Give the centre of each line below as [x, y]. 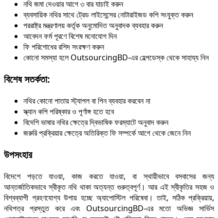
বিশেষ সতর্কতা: [27, 79]
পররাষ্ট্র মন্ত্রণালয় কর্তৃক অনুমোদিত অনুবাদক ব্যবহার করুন [93, 25]
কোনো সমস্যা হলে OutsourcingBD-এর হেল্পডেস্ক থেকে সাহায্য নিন [116, 57]
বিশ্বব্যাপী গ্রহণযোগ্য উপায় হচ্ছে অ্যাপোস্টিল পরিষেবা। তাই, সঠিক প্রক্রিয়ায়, [109, 197]
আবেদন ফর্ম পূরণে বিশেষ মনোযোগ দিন [70, 36]
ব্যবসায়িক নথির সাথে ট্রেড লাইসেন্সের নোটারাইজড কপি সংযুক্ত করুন [108, 14]
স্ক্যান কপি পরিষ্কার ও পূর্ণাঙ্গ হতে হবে [69, 111]
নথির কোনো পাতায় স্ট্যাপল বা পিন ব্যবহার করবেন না [87, 100]
